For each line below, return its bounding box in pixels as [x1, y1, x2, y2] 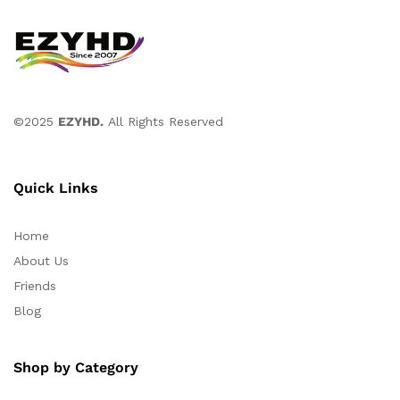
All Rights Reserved [104, 114, 223, 129]
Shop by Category [13, 358, 138, 376]
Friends [13, 278, 56, 293]
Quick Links [13, 179, 98, 196]
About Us [13, 253, 69, 268]
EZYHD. [58, 114, 104, 129]
